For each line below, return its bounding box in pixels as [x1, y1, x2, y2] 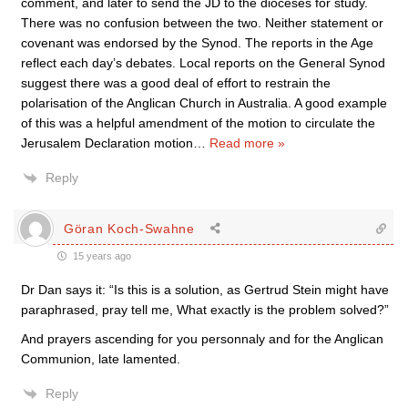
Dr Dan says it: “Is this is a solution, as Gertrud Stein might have [21, 282, 389, 297]
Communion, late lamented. [21, 352, 180, 366]
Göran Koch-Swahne [64, 220, 195, 236]
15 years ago [70, 250, 131, 261]
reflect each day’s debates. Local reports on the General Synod [21, 56, 385, 70]
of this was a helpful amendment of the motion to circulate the [21, 116, 375, 130]
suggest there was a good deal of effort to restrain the [21, 76, 331, 90]
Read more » [209, 136, 285, 150]
